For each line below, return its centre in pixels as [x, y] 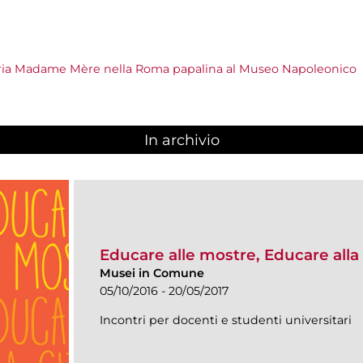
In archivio [181, 141]
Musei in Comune [152, 273]
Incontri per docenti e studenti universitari [226, 320]
